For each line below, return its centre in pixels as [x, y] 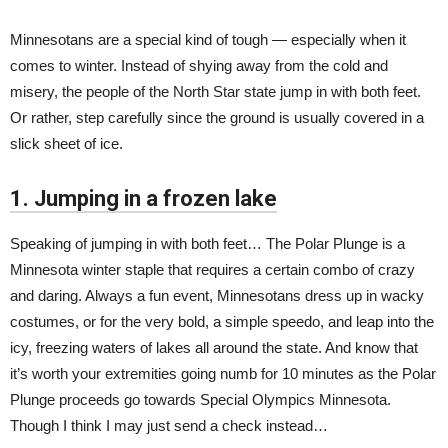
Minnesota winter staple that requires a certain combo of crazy [212, 269]
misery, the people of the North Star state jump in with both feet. [215, 91]
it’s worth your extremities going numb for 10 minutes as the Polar [223, 373]
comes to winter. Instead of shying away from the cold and [199, 65]
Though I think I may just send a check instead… [169, 425]
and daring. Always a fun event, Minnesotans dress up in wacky [217, 295]
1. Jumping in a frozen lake [143, 198]
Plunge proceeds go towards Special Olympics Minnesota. [200, 399]
